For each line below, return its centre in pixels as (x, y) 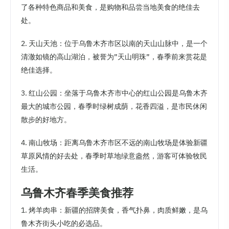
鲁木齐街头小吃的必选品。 (64, 223)
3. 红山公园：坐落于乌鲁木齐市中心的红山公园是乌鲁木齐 (114, 93)
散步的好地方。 (46, 120)
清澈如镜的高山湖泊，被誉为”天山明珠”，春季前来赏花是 (114, 56)
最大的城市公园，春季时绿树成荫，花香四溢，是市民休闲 (114, 107)
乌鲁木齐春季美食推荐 (77, 192)
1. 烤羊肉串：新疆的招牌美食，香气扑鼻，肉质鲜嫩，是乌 (114, 210)
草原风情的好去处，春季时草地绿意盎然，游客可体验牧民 (114, 156)
